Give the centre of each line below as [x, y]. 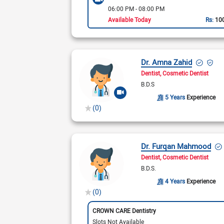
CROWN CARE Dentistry [124, 210]
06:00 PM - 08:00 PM [136, 8]
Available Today [129, 19]
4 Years [175, 181]
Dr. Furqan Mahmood [176, 146]
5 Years [175, 97]
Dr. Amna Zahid [167, 62]
